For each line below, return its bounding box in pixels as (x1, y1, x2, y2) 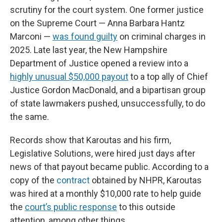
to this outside (117, 202, 175, 212)
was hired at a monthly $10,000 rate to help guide (10, 188, 201, 199)
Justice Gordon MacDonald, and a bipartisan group (10, 85, 206, 95)
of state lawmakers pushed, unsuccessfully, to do (10, 98, 205, 109)
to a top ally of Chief (128, 71, 208, 82)
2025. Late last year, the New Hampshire (10, 45, 167, 55)
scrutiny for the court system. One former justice (10, 4, 204, 15)
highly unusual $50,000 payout (10, 71, 128, 82)
